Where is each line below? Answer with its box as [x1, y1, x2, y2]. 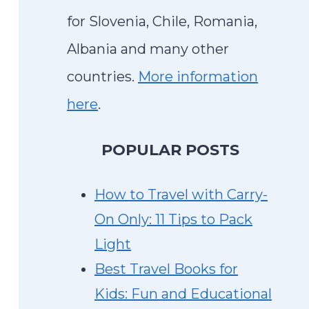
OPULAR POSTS [112, 141, 239, 159]
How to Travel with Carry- [94, 186, 268, 203]
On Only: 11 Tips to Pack [94, 211, 252, 228]
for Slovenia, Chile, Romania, [67, 13, 257, 30]
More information [138, 68, 258, 85]
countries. [67, 68, 138, 85]
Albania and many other [67, 41, 229, 57]
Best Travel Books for [94, 261, 238, 277]
